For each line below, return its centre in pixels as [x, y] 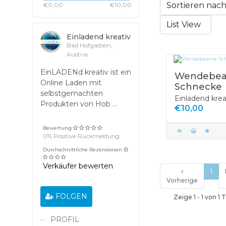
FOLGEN [71, 196]
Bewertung [57, 128]
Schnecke [198, 87]
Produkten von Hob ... [78, 104]
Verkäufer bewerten [78, 166]
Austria [77, 54]
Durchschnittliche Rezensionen [82, 149]
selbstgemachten [71, 93]
